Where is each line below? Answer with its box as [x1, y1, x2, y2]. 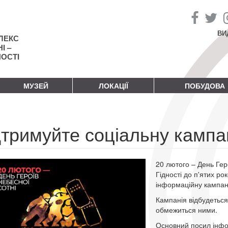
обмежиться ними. [155, 204, 217, 215]
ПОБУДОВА [184, 80, 225, 91]
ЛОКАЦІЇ [98, 80, 128, 91]
